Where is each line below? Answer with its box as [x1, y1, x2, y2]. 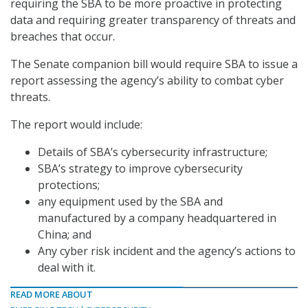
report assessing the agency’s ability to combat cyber [10, 73, 284, 89]
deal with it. [38, 260, 96, 276]
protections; [38, 177, 100, 193]
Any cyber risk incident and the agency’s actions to [38, 243, 296, 259]
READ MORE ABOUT [10, 288, 93, 301]
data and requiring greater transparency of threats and [10, 12, 296, 28]
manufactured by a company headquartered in [38, 210, 276, 226]
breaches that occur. [10, 29, 115, 45]
